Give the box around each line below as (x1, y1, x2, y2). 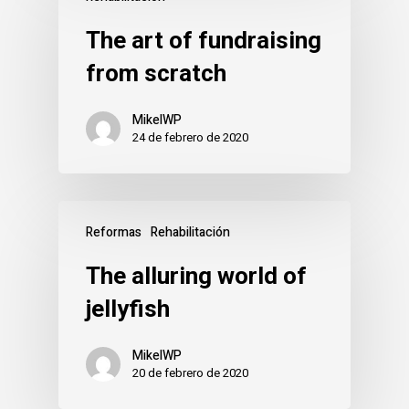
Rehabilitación (151, 223, 230, 242)
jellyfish (86, 295, 170, 322)
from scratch (86, 59, 226, 87)
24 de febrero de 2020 (132, 129, 248, 146)
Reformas (86, 223, 142, 242)
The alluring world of (86, 262, 307, 289)
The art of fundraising (86, 26, 321, 54)
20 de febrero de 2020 (132, 364, 248, 382)
